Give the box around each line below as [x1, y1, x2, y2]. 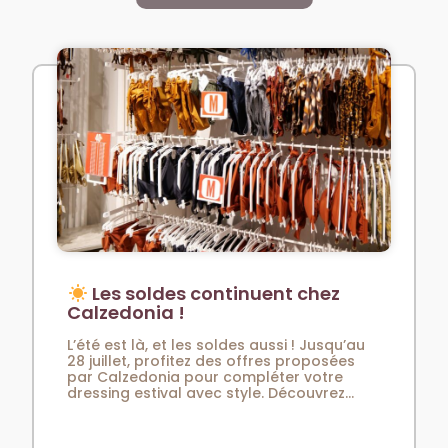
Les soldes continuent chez [87, 281, 340, 307]
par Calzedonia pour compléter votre [67, 367, 344, 388]
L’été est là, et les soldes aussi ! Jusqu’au [67, 335, 366, 356]
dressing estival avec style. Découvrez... [67, 383, 355, 404]
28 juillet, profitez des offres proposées [67, 351, 356, 372]
